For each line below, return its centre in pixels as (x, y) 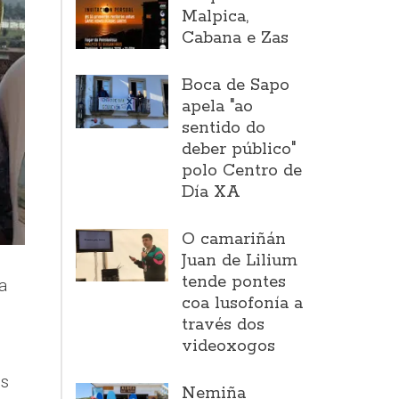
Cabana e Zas (236, 38)
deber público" (239, 150)
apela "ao (218, 107)
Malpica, (216, 17)
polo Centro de (242, 171)
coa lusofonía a (243, 304)
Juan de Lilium (240, 261)
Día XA (212, 192)
